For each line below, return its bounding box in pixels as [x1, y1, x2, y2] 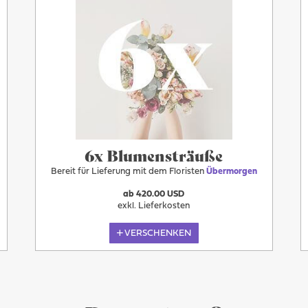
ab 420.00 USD [123, 190, 185, 199]
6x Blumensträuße [85, 144, 223, 166]
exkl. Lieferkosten [118, 201, 190, 210]
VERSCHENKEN [124, 228, 192, 238]
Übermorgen [206, 167, 257, 177]
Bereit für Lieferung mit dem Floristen [50, 167, 206, 177]
